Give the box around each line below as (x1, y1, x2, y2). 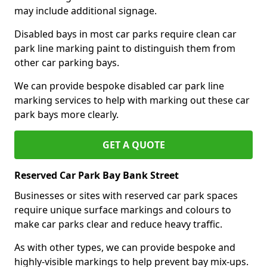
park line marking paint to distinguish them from (14, 41, 235, 55)
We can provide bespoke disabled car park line (14, 79, 224, 92)
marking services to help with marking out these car (14, 93, 250, 107)
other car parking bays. (14, 55, 119, 69)
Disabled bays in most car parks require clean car (14, 27, 237, 41)
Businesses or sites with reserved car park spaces (14, 188, 238, 202)
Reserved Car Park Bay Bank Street (14, 168, 179, 182)
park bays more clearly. (14, 107, 119, 121)
